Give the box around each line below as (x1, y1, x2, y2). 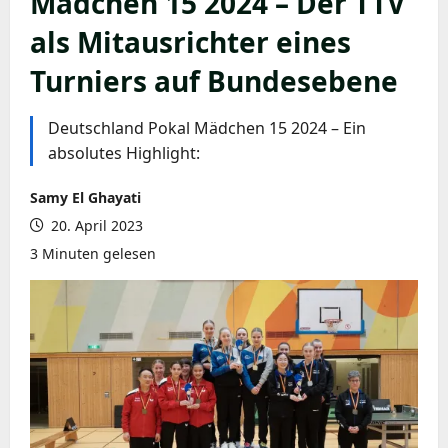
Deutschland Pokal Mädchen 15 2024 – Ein (48, 116, 366, 139)
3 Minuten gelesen (30, 243, 156, 263)
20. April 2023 (47, 215, 143, 235)
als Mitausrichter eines (30, 22, 351, 61)
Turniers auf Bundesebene (30, 61, 398, 100)
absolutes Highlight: (48, 141, 200, 164)
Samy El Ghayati (30, 187, 141, 207)
